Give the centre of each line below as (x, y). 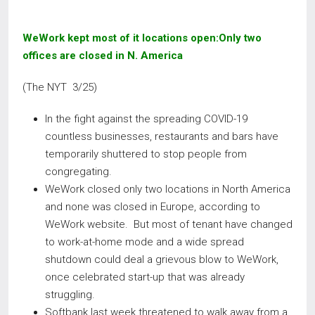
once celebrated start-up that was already (145, 277)
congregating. (78, 172)
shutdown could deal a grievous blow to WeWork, (162, 259)
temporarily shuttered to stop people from (146, 154)
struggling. (70, 295)
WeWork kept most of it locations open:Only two (142, 38)
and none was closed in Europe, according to (153, 207)
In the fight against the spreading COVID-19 (146, 119)
